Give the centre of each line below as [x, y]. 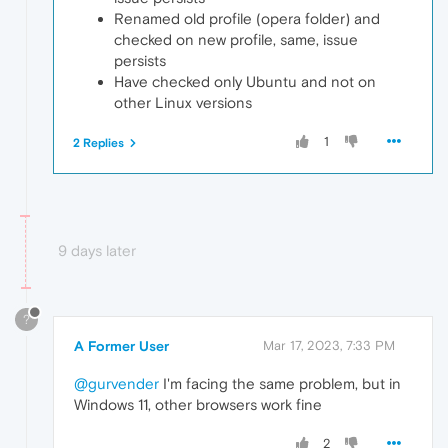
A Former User [121, 345]
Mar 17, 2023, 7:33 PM [329, 345]
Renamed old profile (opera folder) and [247, 18]
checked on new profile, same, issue [236, 39]
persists [140, 60]
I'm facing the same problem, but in [280, 383]
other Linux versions [183, 102]
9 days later [97, 250]
